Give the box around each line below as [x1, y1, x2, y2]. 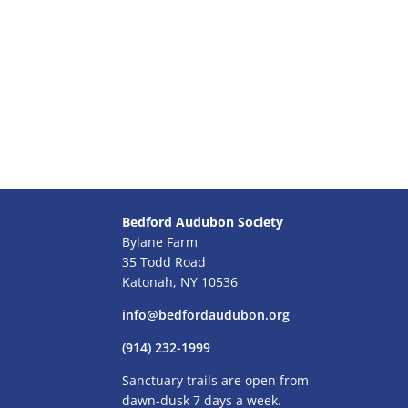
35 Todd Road [122, 253, 207, 270]
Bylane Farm [122, 233, 199, 250]
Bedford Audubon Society [122, 213, 284, 230]
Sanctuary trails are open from [122, 372, 310, 389]
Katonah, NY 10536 [122, 273, 239, 291]
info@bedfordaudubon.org [122, 306, 291, 323]
